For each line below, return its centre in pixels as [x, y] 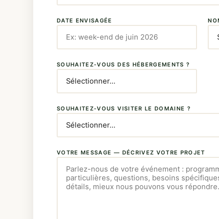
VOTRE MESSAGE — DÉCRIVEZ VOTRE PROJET [131, 153]
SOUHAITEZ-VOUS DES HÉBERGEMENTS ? [123, 65]
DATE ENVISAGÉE [85, 20]
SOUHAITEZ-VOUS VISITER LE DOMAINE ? [124, 109]
